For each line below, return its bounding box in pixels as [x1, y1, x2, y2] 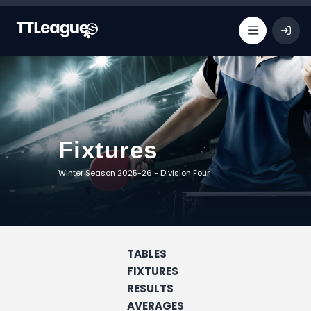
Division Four [160, 167, 210, 179]
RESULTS [127, 280, 174, 296]
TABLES [127, 246, 167, 261]
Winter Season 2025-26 [58, 167, 152, 179]
